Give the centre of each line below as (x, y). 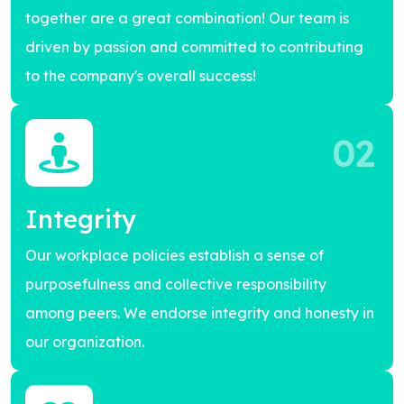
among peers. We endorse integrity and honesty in (200, 313)
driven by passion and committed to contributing (194, 47)
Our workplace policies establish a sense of (174, 255)
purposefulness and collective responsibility (176, 284)
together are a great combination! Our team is (187, 18)
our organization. (85, 342)
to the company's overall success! (141, 76)
